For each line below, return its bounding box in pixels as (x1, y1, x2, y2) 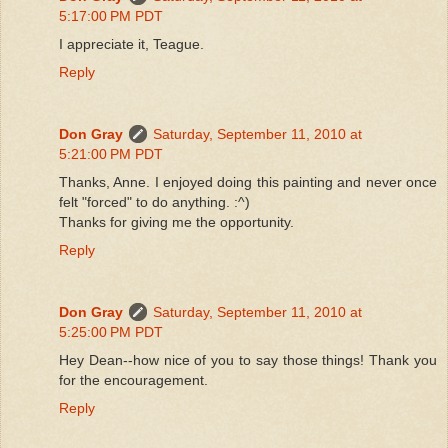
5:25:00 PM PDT (59, 323, 163, 340)
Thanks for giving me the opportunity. (59, 213, 294, 230)
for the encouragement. (59, 371, 208, 388)
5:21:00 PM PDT (59, 145, 163, 162)
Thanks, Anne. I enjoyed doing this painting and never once (59, 173, 437, 190)
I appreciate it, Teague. (59, 35, 204, 52)
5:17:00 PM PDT (59, 7, 163, 24)
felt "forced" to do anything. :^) (59, 193, 250, 210)
